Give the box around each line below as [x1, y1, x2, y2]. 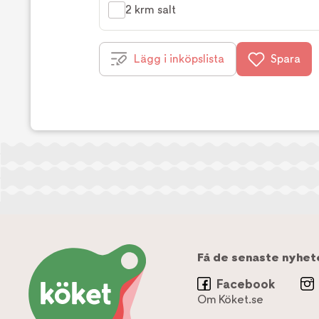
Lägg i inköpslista [134, 52, 224, 66]
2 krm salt [125, 3, 176, 17]
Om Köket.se [197, 293, 263, 307]
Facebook [216, 276, 275, 292]
